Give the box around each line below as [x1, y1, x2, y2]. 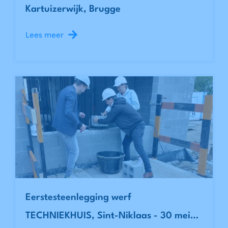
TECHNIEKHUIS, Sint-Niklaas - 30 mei [25, 211, 190, 221]
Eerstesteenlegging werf [25, 193, 131, 203]
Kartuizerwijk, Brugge [25, 5, 121, 14]
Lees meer [25, 30, 64, 40]
